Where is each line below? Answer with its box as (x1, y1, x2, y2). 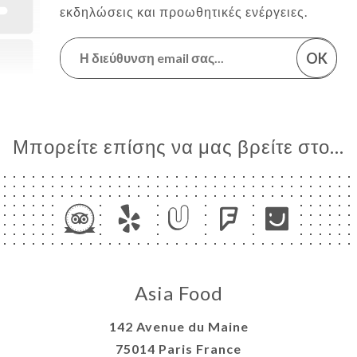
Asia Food (134, 280, 223, 304)
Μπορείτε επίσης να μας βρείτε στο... (13, 134, 344, 158)
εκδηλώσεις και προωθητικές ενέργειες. (60, 3, 308, 19)
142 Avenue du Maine (108, 318, 249, 334)
